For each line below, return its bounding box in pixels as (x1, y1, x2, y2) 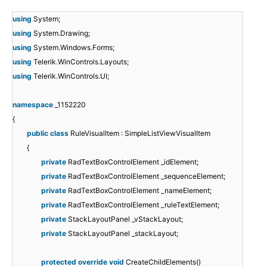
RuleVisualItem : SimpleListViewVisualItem (70, 129, 210, 138)
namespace (13, 100, 53, 110)
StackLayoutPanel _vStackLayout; (68, 215, 183, 224)
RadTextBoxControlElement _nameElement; (68, 186, 212, 195)
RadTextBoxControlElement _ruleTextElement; (68, 200, 219, 210)
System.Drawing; (33, 29, 90, 38)
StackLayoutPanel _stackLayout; (68, 229, 178, 238)
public (27, 129, 48, 138)
